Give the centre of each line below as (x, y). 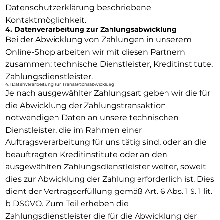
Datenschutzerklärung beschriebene (78, 7)
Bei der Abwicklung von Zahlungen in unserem (98, 39)
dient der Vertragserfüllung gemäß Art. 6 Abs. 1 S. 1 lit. (109, 191)
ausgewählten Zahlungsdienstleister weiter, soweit (106, 166)
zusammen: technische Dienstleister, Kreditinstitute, (109, 64)
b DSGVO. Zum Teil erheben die (67, 203)
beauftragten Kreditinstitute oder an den (86, 154)
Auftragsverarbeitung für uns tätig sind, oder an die (106, 142)
